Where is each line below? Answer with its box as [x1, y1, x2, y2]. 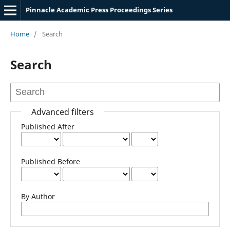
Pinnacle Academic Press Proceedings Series [25, 5, 172, 14]
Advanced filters [31, 106, 94, 118]
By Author [21, 191, 55, 201]
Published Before [21, 156, 80, 166]
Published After [21, 121, 74, 131]
